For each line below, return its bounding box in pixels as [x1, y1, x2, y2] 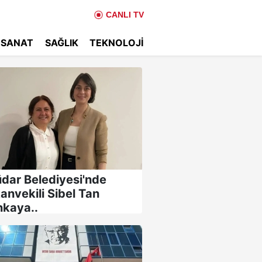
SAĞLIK [44, 37, 78, 49]
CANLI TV [106, 10, 144, 19]
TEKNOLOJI [89, 37, 143, 49]
